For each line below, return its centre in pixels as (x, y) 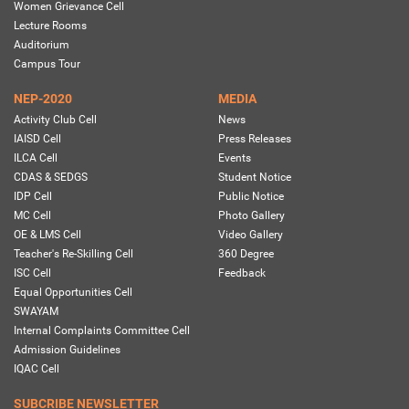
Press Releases (255, 139)
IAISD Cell (37, 139)
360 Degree (246, 254)
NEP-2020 (43, 99)
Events (235, 158)
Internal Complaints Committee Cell (102, 331)
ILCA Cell (36, 158)
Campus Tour (47, 64)
